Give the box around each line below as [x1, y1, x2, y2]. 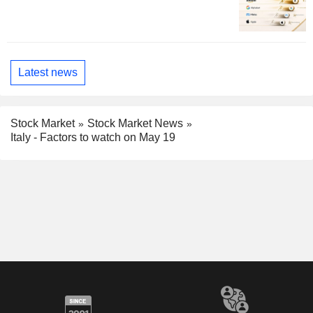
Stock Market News [87, 117, 183, 129]
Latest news [18, 66, 78, 78]
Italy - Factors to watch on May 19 [10, 131, 175, 144]
